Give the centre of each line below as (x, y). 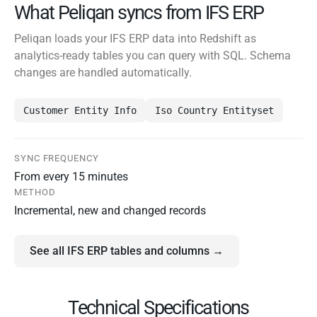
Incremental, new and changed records (110, 211)
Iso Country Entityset (214, 111)
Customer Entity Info (80, 111)
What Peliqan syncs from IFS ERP (139, 13)
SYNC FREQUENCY (57, 158)
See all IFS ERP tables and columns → (127, 251)
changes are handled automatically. (103, 73)
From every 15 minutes (71, 177)
